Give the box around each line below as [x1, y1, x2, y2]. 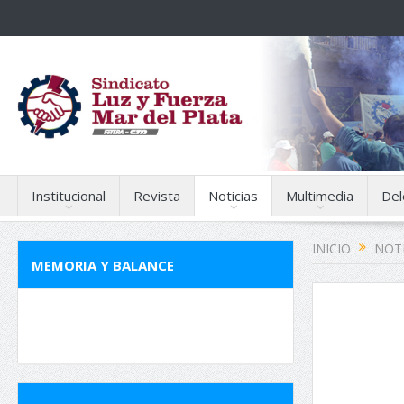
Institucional [32, 187, 106, 205]
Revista [133, 187, 180, 205]
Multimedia [286, 187, 353, 205]
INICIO [312, 240, 351, 257]
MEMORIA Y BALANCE [32, 256, 174, 274]
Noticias [208, 187, 258, 205]
